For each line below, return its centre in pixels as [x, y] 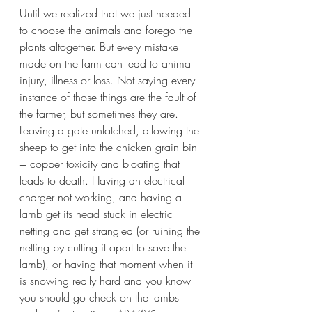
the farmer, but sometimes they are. [101, 114]
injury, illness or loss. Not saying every [109, 80]
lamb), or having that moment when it [108, 264]
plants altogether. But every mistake [101, 47]
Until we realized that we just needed [107, 13]
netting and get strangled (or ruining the [111, 231]
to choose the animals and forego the [108, 30]
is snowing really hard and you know [107, 281]
